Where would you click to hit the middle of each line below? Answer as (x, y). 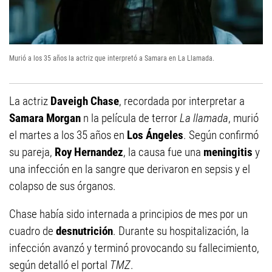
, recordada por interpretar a (182, 101)
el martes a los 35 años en (68, 135)
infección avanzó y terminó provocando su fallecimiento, (134, 248)
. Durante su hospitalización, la (181, 231)
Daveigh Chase (85, 101)
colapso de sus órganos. (63, 186)
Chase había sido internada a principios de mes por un (128, 214)
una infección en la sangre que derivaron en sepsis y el (130, 169)
